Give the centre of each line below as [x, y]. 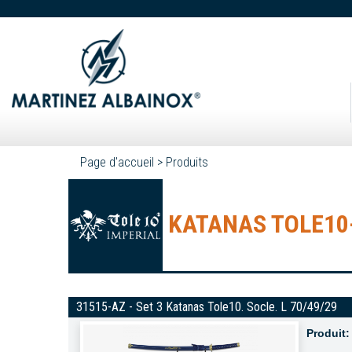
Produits [187, 162]
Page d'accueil [117, 162]
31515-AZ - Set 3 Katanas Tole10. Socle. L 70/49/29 [207, 307]
